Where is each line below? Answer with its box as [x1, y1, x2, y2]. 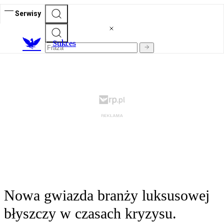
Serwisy [15, 9, 41, 17]
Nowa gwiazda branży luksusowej [4, 187, 209, 204]
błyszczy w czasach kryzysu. [4, 205, 176, 222]
